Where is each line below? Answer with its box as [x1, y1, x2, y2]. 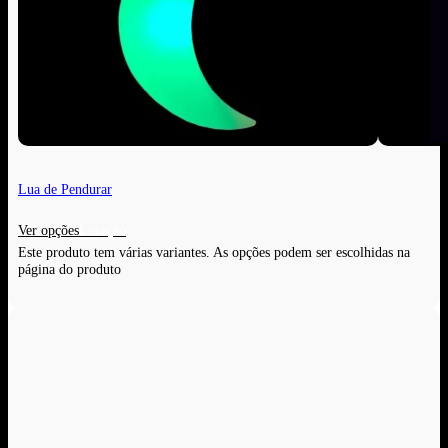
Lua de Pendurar [18, 180, 112, 197]
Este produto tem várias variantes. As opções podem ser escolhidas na [18, 244, 410, 261]
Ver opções [18, 222, 79, 239]
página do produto [18, 261, 121, 278]
